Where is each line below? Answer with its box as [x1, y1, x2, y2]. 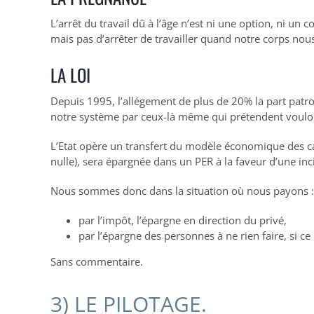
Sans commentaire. [50, 254, 143, 268]
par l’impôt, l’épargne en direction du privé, [78, 213, 287, 227]
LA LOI [50, 62, 90, 88]
